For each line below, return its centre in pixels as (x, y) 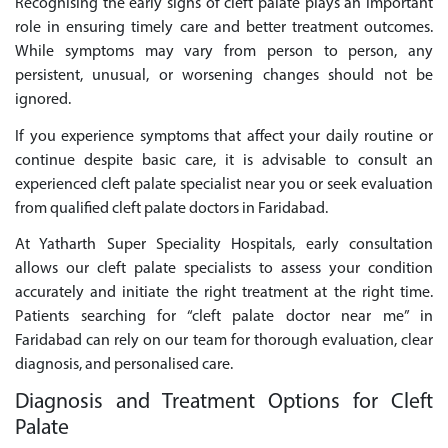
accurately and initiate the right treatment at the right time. (224, 293)
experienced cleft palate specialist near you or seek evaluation (224, 184)
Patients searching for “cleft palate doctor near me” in (224, 317)
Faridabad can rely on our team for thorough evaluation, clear (224, 341)
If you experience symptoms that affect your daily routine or (224, 136)
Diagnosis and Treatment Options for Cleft (224, 403)
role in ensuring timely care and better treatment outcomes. (224, 27)
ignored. (43, 99)
